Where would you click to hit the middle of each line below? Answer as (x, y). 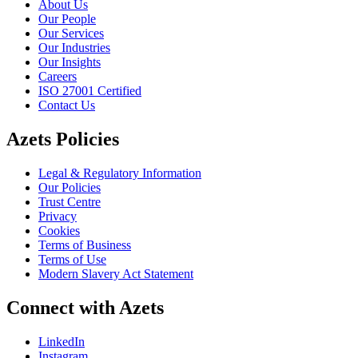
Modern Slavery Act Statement (116, 273)
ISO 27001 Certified (90, 91)
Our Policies (70, 187)
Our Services (71, 34)
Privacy (58, 216)
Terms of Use (72, 259)
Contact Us (67, 105)
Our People (67, 19)
